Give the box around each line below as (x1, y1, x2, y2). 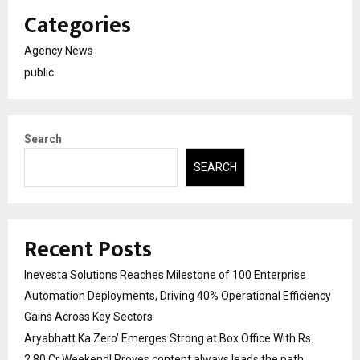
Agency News (24, 44, 93, 58)
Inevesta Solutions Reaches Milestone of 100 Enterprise (24, 268, 306, 281)
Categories (24, 6, 131, 45)
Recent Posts (24, 230, 152, 268)
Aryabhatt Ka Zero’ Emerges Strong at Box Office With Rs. (24, 331, 313, 345)
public (24, 66, 54, 80)
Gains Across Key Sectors (24, 309, 153, 323)
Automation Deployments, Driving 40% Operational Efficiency (24, 288, 331, 302)
